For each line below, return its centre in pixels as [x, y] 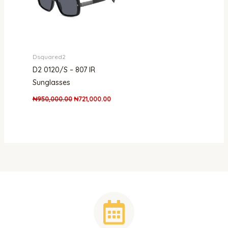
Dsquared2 [49, 56]
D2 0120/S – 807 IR [64, 69]
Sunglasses [51, 82]
